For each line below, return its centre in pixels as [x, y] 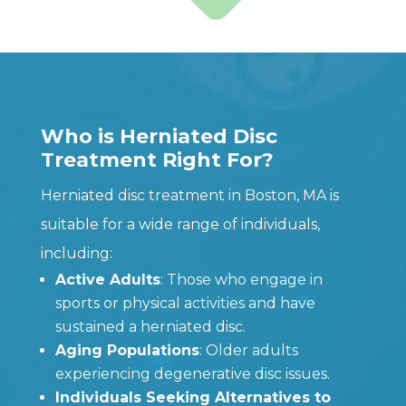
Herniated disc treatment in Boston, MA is [189, 195]
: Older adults [248, 350]
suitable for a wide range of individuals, [180, 224]
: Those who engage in [241, 279]
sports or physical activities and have [185, 303]
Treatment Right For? [157, 159]
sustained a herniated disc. [150, 326]
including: [76, 253]
